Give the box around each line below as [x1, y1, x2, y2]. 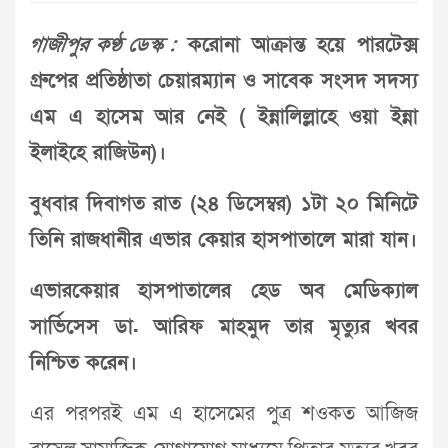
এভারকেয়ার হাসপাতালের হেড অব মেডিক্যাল [30, 278, 418, 305]
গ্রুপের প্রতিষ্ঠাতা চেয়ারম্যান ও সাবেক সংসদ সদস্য [30, 68, 418, 95]
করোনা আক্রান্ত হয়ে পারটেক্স [176, 32, 418, 59]
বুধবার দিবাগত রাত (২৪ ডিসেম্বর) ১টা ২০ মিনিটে [30, 191, 418, 218]
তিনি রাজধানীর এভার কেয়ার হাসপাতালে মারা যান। [30, 227, 417, 254]
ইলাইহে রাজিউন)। [30, 140, 166, 167]
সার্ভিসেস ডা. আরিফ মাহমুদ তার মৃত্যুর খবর [30, 314, 418, 341]
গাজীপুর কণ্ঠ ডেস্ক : [28, 32, 178, 59]
